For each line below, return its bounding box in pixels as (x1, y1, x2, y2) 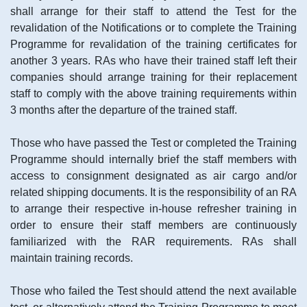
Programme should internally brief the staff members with (10, 153, 297, 165)
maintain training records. (10, 252, 133, 264)
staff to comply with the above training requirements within (10, 88, 297, 99)
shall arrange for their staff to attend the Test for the (10, 5, 297, 17)
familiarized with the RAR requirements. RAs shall (10, 236, 297, 247)
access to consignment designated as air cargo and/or (10, 170, 297, 182)
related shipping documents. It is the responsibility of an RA (10, 186, 297, 198)
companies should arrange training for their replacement (10, 71, 297, 83)
